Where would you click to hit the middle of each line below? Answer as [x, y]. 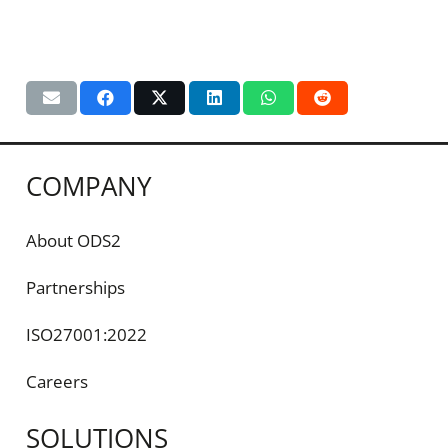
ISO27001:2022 [86, 335]
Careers [56, 382]
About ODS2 [73, 241]
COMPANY [88, 185]
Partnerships [75, 288]
